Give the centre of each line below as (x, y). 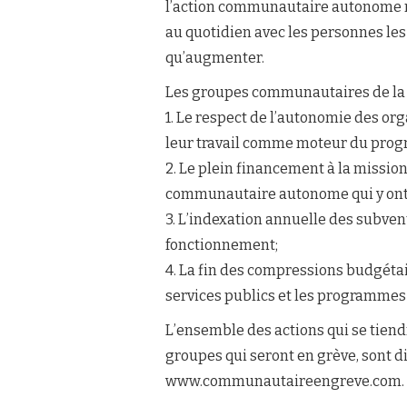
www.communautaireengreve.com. (285, 381)
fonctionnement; (222, 245)
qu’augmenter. (215, 58)
